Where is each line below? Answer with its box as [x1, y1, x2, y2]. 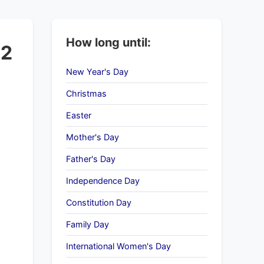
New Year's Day [66, 67, 128, 77]
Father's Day [66, 154, 115, 164]
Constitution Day [66, 197, 131, 207]
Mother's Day [66, 132, 119, 142]
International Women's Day [66, 241, 171, 251]
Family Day [66, 219, 109, 229]
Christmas [66, 88, 107, 98]
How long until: [66, 35, 151, 49]
